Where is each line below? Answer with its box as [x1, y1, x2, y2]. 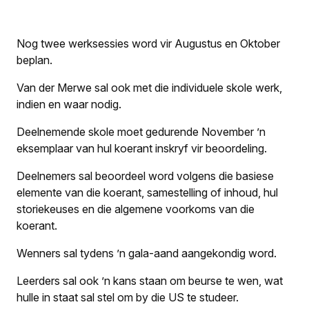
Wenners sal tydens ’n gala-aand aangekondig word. [17, 246, 277, 260]
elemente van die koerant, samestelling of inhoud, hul [17, 186, 278, 199]
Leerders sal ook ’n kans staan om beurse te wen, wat [17, 274, 283, 288]
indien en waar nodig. [17, 97, 121, 111]
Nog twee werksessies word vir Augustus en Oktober [17, 37, 280, 50]
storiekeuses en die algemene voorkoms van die [17, 202, 255, 216]
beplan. [17, 53, 52, 67]
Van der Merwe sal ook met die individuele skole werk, [17, 81, 282, 94]
